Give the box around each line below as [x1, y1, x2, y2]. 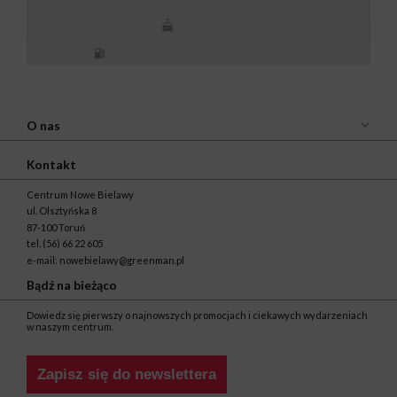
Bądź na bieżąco [27, 277, 117, 293]
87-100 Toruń [27, 221, 85, 233]
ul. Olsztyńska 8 [27, 205, 97, 217]
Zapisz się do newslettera [36, 365, 216, 383]
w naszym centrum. [27, 321, 113, 333]
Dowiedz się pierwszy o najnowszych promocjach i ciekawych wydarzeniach [27, 309, 368, 322]
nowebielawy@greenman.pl [59, 253, 184, 266]
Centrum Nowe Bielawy [27, 188, 134, 200]
